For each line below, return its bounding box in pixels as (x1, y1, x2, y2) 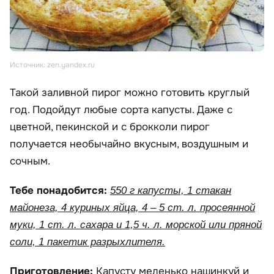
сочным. (10, 154, 50, 168)
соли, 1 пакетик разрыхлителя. (10, 235, 165, 248)
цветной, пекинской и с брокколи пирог (10, 120, 210, 133)
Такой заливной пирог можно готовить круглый (10, 86, 250, 99)
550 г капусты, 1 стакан (110, 184, 231, 196)
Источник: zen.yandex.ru (10, 59, 95, 70)
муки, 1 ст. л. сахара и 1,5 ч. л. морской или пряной (10, 218, 262, 231)
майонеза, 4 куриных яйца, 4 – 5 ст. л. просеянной (10, 201, 255, 213)
